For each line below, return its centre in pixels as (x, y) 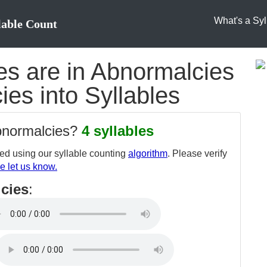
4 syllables (118, 131)
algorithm (148, 153)
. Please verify (197, 153)
